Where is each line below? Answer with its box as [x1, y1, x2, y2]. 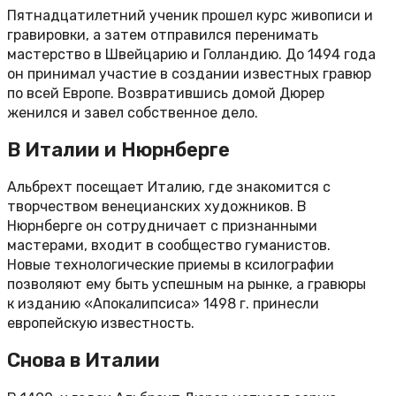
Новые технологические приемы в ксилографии [7, 256, 334, 274]
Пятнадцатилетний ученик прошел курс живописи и [7, 6, 373, 24]
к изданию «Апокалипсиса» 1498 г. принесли [7, 295, 319, 313]
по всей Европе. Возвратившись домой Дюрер [7, 84, 324, 102]
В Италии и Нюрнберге [7, 137, 230, 162]
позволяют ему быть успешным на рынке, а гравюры [7, 276, 366, 293]
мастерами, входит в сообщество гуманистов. [7, 237, 331, 255]
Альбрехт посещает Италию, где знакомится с [7, 179, 331, 196]
